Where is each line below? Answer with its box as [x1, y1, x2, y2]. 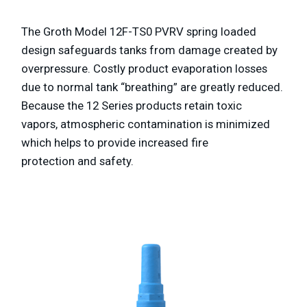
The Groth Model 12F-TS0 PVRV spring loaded [21, 25, 256, 38]
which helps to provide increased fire [21, 136, 208, 149]
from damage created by [149, 43, 278, 57]
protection [21, 154, 77, 168]
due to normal [21, 80, 96, 94]
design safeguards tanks [21, 43, 149, 57]
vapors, [21, 117, 60, 131]
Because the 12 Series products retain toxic [21, 99, 242, 112]
